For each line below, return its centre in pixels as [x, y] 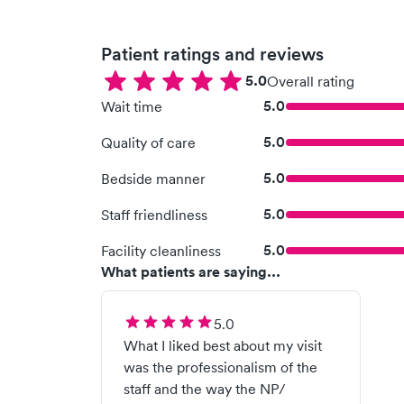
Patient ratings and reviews [212, 54]
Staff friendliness [154, 215]
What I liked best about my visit [223, 345]
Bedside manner [153, 179]
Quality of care [148, 142]
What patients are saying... [191, 272]
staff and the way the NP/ [205, 389]
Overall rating [311, 81]
